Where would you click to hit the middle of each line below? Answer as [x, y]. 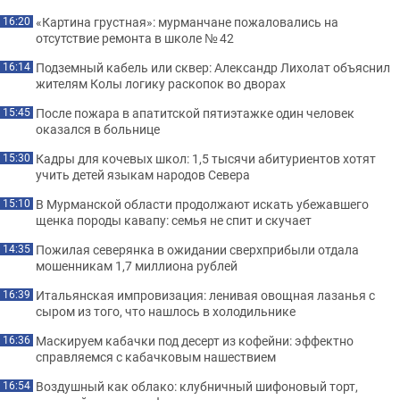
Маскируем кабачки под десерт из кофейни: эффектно [195, 341]
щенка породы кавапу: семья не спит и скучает [174, 220]
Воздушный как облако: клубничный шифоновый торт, [197, 386]
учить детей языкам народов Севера [143, 175]
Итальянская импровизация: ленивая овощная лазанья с [205, 295]
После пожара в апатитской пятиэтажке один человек [195, 113]
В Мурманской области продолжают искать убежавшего [202, 204]
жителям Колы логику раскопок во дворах [161, 83]
